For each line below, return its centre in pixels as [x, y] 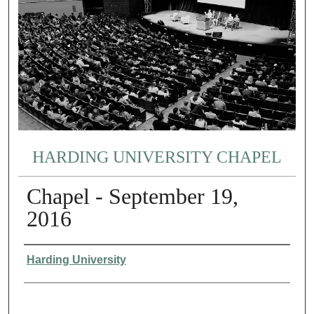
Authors [41, 255]
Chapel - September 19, [132, 197]
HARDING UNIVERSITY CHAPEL [157, 157]
